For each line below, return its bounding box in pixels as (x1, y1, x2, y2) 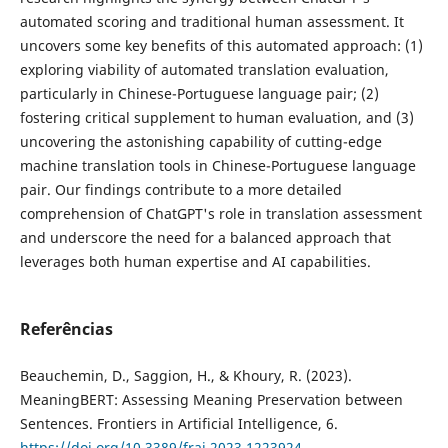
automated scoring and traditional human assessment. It (19, 11, 404, 31)
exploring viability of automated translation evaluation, (19, 59, 389, 79)
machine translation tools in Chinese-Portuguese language (19, 155, 416, 175)
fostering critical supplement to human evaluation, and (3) (19, 107, 414, 127)
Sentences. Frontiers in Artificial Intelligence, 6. (19, 413, 338, 433)
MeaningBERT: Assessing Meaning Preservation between (19, 389, 403, 409)
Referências (19, 317, 113, 340)
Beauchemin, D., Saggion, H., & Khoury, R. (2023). (19, 365, 352, 385)
